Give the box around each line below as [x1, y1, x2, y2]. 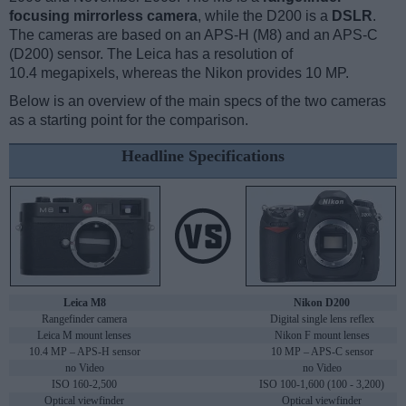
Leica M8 [63, 296, 106, 310]
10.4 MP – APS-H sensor [28, 345, 140, 359]
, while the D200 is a [198, 8, 332, 24]
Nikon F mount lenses [274, 329, 370, 343]
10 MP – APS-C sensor [270, 345, 373, 359]
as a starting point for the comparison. [9, 112, 248, 129]
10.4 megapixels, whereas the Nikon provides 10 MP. [9, 65, 349, 82]
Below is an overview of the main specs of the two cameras [9, 93, 386, 110]
